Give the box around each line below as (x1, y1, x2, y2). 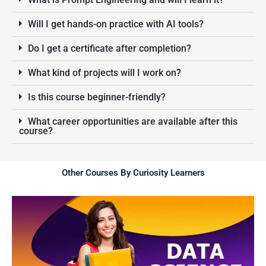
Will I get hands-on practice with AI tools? (27, 18, 204, 30)
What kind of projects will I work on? (27, 66, 181, 78)
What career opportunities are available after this (27, 115, 237, 127)
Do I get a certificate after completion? (27, 42, 191, 54)
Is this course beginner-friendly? (27, 91, 166, 103)
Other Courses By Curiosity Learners (61, 167, 205, 178)
